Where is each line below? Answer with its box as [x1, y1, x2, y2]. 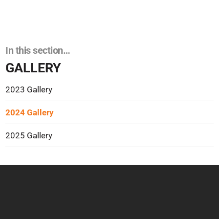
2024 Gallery [5, 108, 54, 117]
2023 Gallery [5, 85, 53, 94]
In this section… [5, 44, 70, 56]
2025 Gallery [5, 131, 53, 140]
